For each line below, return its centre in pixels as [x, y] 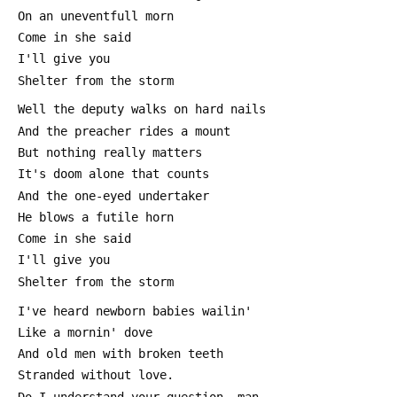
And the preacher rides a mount [124, 131]
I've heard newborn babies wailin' [135, 311]
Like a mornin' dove [85, 332]
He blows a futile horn [96, 217]
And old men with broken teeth [121, 354]
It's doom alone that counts [113, 174]
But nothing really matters [110, 153]
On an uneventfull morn [96, 16]
